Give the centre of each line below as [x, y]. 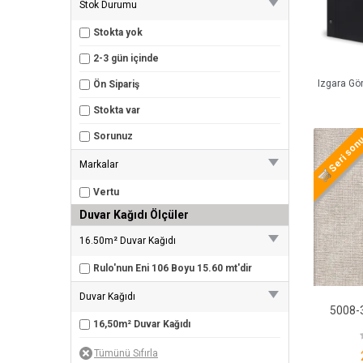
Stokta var [117, 111]
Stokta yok [118, 33]
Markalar [99, 165]
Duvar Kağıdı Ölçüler [134, 215]
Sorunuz [113, 137]
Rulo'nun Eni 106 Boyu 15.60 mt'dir [173, 269]
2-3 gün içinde [126, 59]
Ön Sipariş [116, 85]
